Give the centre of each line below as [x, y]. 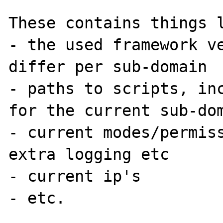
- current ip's [80, 176]
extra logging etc [89, 154]
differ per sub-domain [108, 66]
